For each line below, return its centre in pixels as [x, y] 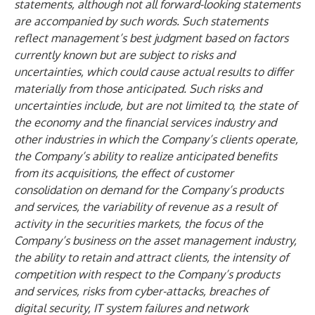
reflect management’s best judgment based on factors [151, 38]
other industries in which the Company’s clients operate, [156, 139]
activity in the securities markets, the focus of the [139, 224]
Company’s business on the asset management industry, [155, 240]
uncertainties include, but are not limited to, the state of [155, 105]
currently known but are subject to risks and [124, 55]
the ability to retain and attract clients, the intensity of [151, 257]
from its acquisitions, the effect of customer [124, 173]
